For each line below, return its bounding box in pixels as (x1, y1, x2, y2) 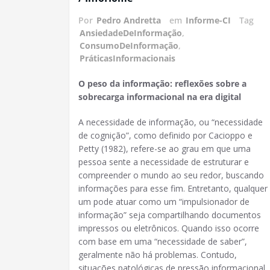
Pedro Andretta (96, 14, 161, 27)
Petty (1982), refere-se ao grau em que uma (78, 143, 251, 155)
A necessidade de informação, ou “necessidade (78, 116, 263, 128)
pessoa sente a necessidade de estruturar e (78, 156, 249, 168)
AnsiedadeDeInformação (80, 27, 182, 39)
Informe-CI (186, 14, 231, 27)
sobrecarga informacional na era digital (78, 91, 241, 103)
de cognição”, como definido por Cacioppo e (78, 130, 253, 142)
